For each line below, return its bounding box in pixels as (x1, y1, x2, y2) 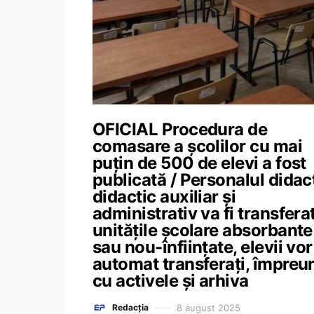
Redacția (112, 302, 149, 313)
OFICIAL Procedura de (93, 119, 268, 139)
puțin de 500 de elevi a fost (93, 153, 306, 173)
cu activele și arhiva (93, 271, 249, 291)
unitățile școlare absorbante (93, 220, 313, 240)
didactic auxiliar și (93, 186, 236, 207)
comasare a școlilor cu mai (93, 136, 302, 156)
